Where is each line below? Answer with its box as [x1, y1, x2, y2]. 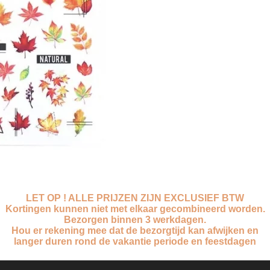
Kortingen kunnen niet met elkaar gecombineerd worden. [5, 204, 265, 214]
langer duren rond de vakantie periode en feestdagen [14, 236, 256, 246]
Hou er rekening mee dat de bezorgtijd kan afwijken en [11, 225, 259, 236]
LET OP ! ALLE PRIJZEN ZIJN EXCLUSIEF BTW [26, 193, 244, 203]
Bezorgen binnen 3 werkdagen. [64, 215, 206, 225]
